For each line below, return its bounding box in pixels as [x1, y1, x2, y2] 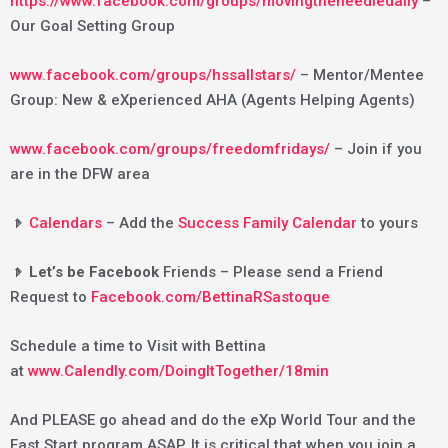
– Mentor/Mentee [296, 65, 424, 84]
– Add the [102, 213, 178, 232]
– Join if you [330, 139, 422, 158]
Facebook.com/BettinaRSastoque [91, 287, 330, 306]
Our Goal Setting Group [10, 16, 175, 35]
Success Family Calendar [178, 213, 357, 232]
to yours [357, 213, 418, 232]
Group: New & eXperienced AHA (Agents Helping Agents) [10, 90, 415, 109]
